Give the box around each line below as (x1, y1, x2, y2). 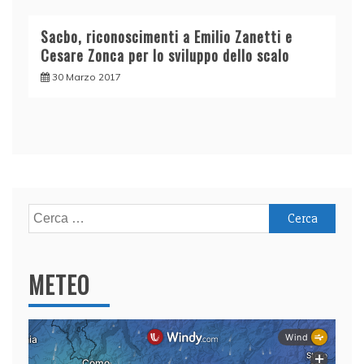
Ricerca (28, 205, 71, 222)
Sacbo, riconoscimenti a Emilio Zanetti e (41, 25, 292, 47)
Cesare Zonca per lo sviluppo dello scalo (41, 44, 289, 66)
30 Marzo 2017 (52, 70, 121, 83)
